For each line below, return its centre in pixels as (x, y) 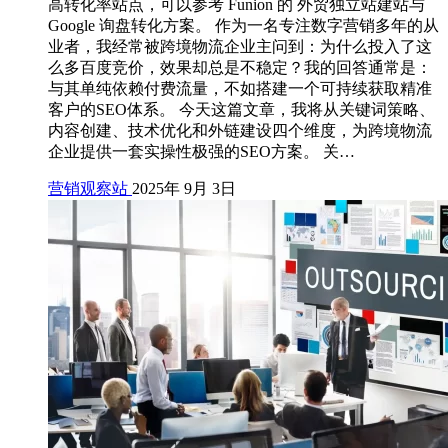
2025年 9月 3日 (184, 189)
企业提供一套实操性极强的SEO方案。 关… (201, 152)
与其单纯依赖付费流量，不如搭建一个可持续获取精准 (240, 89)
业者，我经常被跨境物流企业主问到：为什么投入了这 (240, 47)
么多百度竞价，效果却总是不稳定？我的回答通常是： (240, 68)
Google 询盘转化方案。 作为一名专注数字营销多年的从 (243, 26)
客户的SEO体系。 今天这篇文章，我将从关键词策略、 (241, 110)
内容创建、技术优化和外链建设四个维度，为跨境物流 (240, 131)
